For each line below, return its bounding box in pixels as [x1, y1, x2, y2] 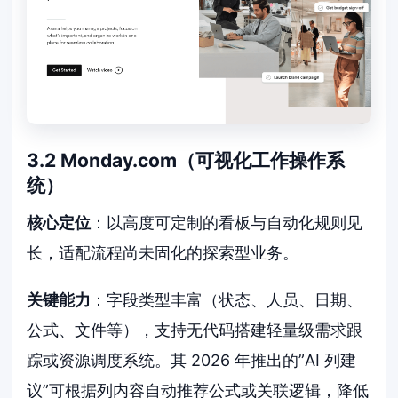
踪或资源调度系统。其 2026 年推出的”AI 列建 [27, 351, 357, 370]
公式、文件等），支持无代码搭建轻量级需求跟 [27, 321, 363, 340]
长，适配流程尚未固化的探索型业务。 [27, 243, 299, 262]
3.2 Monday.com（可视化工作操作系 [27, 149, 346, 172]
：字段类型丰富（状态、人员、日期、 [91, 291, 363, 310]
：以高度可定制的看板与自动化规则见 [91, 212, 363, 232]
